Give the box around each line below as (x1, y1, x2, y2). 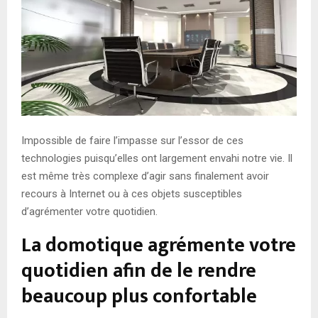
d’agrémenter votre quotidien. (21, 204, 158, 218)
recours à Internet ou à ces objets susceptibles (21, 187, 242, 200)
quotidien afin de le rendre (21, 253, 256, 287)
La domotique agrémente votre (21, 228, 296, 262)
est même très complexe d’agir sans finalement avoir (21, 169, 269, 182)
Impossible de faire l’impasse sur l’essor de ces (21, 133, 243, 147)
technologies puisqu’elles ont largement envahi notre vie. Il (21, 151, 292, 165)
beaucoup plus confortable (21, 279, 257, 313)
